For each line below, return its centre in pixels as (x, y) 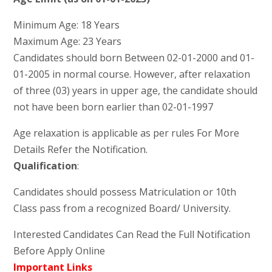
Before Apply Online (59, 251)
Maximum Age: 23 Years (67, 42)
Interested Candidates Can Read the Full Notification (131, 235)
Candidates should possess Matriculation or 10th (124, 192)
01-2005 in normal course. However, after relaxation (131, 74)
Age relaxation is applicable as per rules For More (126, 133)
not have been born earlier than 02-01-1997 (113, 107)
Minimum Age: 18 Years (66, 25)
